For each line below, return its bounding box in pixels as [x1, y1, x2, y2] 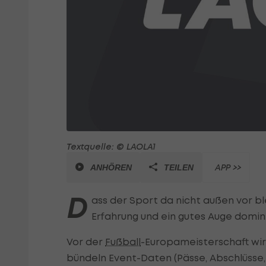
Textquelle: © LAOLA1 [66, 141, 156, 152]
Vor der [66, 236, 105, 248]
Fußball [105, 236, 141, 248]
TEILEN [164, 163, 194, 173]
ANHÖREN [90, 163, 132, 173]
